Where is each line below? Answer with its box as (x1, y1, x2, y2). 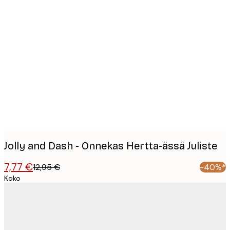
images (12, 31, 55, 47)
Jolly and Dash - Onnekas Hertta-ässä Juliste (4, 139, 217, 152)
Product (12, 15, 61, 31)
